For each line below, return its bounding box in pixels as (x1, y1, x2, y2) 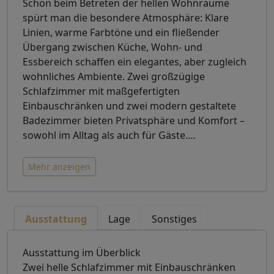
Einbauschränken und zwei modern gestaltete (23, 98, 236, 113)
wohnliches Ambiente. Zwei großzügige (23, 69, 205, 83)
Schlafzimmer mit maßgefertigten (23, 84, 180, 98)
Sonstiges (151, 212, 197, 226)
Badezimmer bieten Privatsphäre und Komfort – (23, 113, 245, 127)
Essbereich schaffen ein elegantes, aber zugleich (23, 54, 246, 68)
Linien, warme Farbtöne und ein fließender (23, 25, 220, 39)
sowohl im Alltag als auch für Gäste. (23, 128, 188, 142)
